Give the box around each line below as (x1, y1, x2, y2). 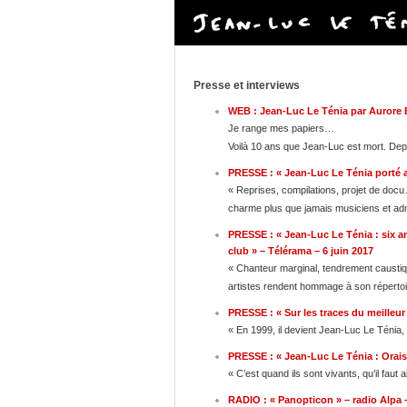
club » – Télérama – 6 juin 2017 (228, 245, 373, 256)
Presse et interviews (194, 79, 300, 92)
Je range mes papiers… (228, 123, 334, 134)
